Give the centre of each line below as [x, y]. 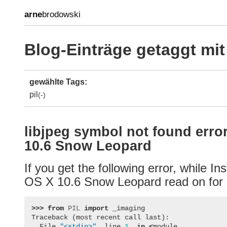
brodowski [61, 14]
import [97, 209]
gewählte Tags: [58, 82]
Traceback [50, 218]
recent [109, 218]
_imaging [129, 209]
